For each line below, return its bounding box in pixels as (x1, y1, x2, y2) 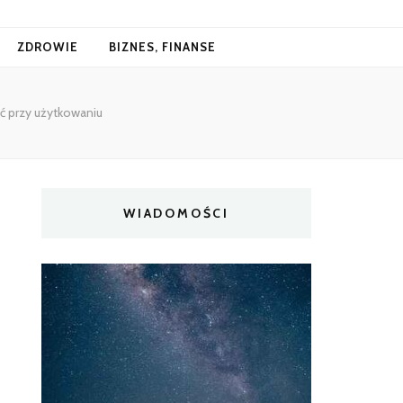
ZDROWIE (17, 40, 78, 54)
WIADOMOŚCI (123, 205, 229, 221)
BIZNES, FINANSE (108, 40, 216, 54)
